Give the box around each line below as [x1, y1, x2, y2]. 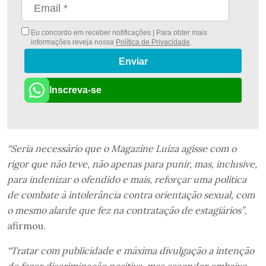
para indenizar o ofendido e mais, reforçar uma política [7, 173, 246, 186]
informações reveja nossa [30, 37, 116, 46]
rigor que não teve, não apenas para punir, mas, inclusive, [7, 158, 257, 170]
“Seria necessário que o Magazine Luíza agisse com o [7, 142, 236, 155]
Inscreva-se [49, 85, 102, 96]
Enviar [118, 56, 148, 66]
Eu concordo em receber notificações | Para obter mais [29, 28, 207, 37]
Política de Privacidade [115, 37, 190, 46]
